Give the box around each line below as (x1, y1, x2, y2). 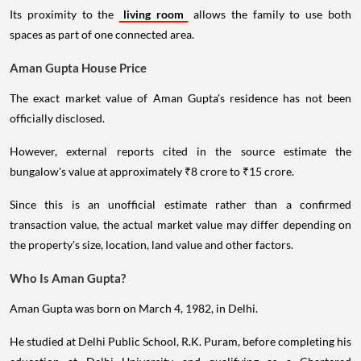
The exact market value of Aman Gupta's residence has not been (10, 91, 351, 106)
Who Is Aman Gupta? (10, 271, 126, 286)
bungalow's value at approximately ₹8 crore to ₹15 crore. (10, 164, 294, 179)
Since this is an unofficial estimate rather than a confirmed (10, 197, 351, 212)
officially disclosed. (10, 111, 105, 126)
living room (123, 7, 185, 22)
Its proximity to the (10, 7, 120, 22)
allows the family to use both (188, 7, 352, 22)
